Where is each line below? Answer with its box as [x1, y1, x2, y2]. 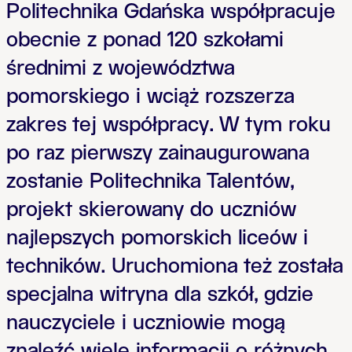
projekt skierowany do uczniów [6, 197, 296, 223]
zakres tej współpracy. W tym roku [6, 112, 331, 138]
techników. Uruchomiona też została [6, 254, 343, 280]
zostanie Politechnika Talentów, [6, 169, 294, 195]
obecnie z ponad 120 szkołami [6, 27, 284, 53]
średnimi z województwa [6, 56, 235, 82]
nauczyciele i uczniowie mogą [6, 310, 285, 336]
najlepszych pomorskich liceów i [6, 225, 308, 251]
